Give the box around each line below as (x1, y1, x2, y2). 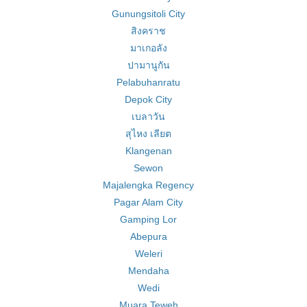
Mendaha (127, 265, 169, 276)
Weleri (134, 248, 162, 259)
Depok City (125, 94, 172, 105)
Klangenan (125, 145, 172, 156)
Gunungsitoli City (112, 8, 185, 19)
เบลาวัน (132, 111, 165, 122)
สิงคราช (131, 25, 166, 36)
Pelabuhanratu (116, 77, 180, 88)
